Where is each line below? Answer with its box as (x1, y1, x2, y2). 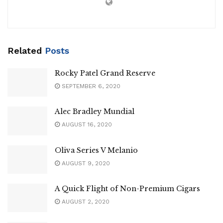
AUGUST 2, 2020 (60, 198, 110, 205)
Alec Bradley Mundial (55, 107, 134, 116)
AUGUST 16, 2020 (60, 121, 112, 128)
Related (7, 45, 42, 56)
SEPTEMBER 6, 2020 (60, 83, 120, 90)
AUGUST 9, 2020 (60, 159, 110, 167)
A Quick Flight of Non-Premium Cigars (55, 184, 200, 193)
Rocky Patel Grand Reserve (55, 69, 155, 78)
